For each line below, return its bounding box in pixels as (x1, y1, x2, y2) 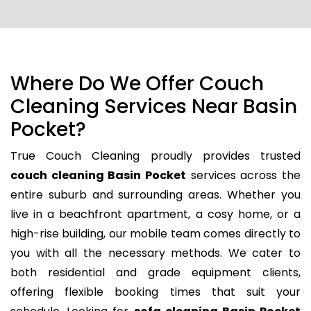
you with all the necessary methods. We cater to (10, 245, 301, 262)
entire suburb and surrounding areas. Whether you (10, 187, 301, 203)
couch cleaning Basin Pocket (10, 167, 186, 184)
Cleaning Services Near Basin (10, 93, 297, 121)
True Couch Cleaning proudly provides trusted (10, 148, 301, 165)
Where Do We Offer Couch (10, 70, 264, 98)
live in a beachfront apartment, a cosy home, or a (10, 206, 301, 223)
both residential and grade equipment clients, (10, 264, 301, 281)
